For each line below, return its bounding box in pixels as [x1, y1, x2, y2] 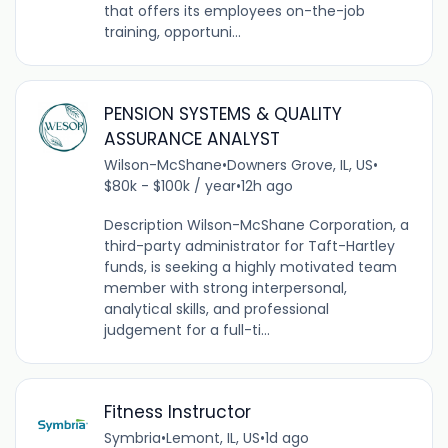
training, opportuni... [103, 22, 241, 43]
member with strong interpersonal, [103, 278, 347, 299]
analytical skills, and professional [103, 299, 329, 320]
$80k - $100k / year [103, 176, 236, 197]
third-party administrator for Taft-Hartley [103, 236, 395, 257]
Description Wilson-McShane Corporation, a [103, 215, 409, 236]
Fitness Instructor [103, 400, 251, 425]
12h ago [240, 176, 293, 197]
